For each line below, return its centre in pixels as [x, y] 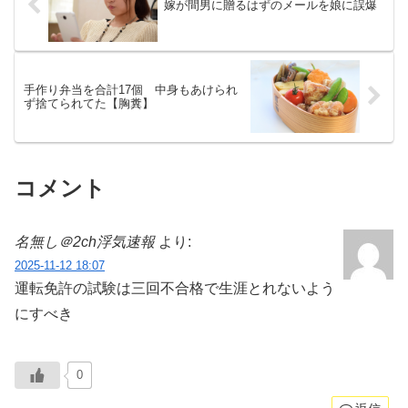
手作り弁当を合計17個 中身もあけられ [131, 89]
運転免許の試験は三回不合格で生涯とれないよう [175, 288]
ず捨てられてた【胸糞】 [89, 103]
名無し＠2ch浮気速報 [85, 241]
